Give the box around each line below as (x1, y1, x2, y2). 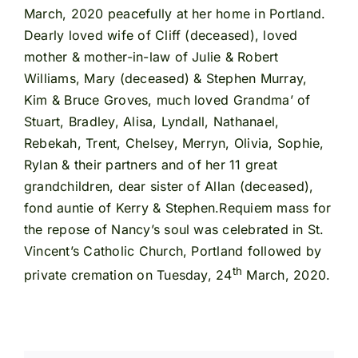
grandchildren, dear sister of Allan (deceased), (23, 178, 314, 195)
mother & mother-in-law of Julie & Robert (23, 49, 279, 66)
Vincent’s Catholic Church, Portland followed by (23, 243, 322, 260)
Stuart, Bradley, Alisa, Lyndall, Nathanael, (23, 113, 280, 130)
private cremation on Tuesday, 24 (23, 267, 233, 284)
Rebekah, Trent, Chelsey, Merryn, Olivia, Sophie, (23, 135, 324, 152)
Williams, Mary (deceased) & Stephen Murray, (23, 70, 308, 87)
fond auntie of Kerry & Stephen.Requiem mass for (23, 200, 332, 217)
